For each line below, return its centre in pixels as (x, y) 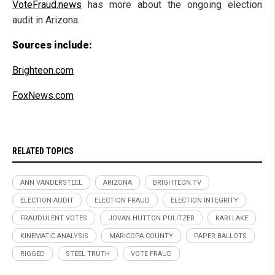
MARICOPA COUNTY (141, 236)
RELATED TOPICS (43, 151)
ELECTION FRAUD (122, 201)
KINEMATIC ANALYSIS (54, 236)
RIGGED (33, 254)
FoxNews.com (43, 96)
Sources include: (52, 45)
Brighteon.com (43, 71)
